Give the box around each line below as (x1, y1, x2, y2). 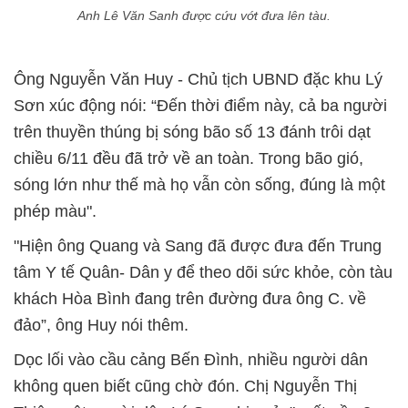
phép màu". (14, 202, 97, 221)
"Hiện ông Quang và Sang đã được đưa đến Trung (14, 237, 382, 256)
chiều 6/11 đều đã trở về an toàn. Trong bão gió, (14, 149, 363, 168)
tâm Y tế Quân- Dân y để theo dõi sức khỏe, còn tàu (14, 263, 393, 282)
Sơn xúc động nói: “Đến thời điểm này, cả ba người (14, 97, 387, 116)
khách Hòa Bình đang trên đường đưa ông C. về (14, 290, 366, 309)
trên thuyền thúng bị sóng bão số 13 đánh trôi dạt (14, 123, 371, 142)
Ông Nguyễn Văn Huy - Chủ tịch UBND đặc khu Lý (14, 70, 382, 89)
